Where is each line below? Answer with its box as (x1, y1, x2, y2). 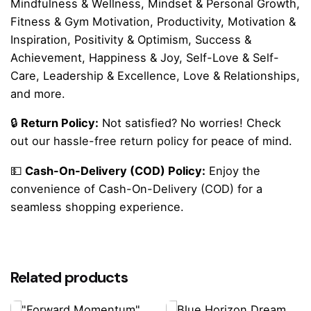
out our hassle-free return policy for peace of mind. (10, 134, 292, 149)
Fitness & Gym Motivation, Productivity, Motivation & (10, 14, 296, 28)
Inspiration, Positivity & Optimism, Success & (10, 32, 251, 47)
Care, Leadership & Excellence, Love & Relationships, (10, 68, 300, 83)
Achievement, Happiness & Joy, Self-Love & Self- (10, 50, 279, 65)
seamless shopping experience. (10, 199, 184, 214)
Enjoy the (205, 163, 260, 178)
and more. (10, 86, 65, 101)
